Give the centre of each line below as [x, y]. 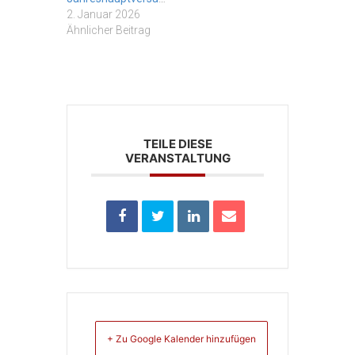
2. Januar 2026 [103, 15]
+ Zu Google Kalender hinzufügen [181, 339]
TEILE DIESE [177, 144]
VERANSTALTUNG [177, 158]
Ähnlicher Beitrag [109, 31]
